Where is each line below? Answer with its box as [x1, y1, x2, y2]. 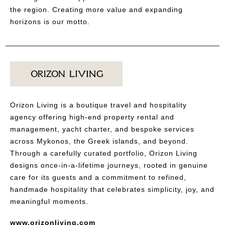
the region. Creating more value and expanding [10, 5, 183, 14]
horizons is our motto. [10, 17, 90, 26]
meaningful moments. [10, 197, 88, 205]
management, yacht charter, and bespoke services [10, 125, 194, 133]
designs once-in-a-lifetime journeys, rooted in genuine [10, 161, 208, 169]
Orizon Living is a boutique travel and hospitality [10, 100, 187, 109]
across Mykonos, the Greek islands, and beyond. [10, 137, 188, 145]
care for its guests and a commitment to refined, [10, 173, 186, 181]
